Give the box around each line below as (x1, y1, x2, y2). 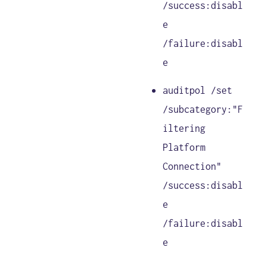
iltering (163, 122, 206, 134)
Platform (163, 141, 206, 153)
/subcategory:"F (163, 103, 243, 115)
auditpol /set (163, 84, 233, 96)
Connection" (163, 160, 222, 172)
